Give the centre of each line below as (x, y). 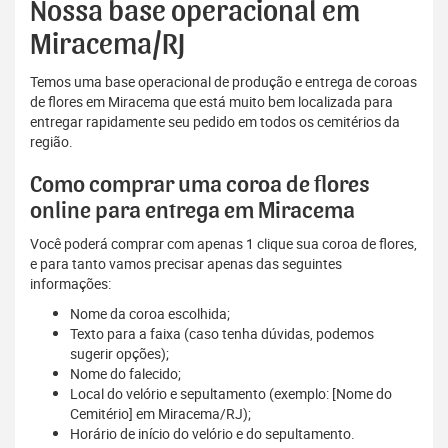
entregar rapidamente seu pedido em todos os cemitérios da (215, 122)
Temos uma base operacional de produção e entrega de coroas (223, 82)
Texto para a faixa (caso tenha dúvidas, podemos (222, 334)
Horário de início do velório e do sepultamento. (212, 434)
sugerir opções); (119, 354)
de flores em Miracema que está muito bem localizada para (211, 102)
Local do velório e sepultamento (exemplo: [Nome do (231, 394)
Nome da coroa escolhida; (150, 314)
